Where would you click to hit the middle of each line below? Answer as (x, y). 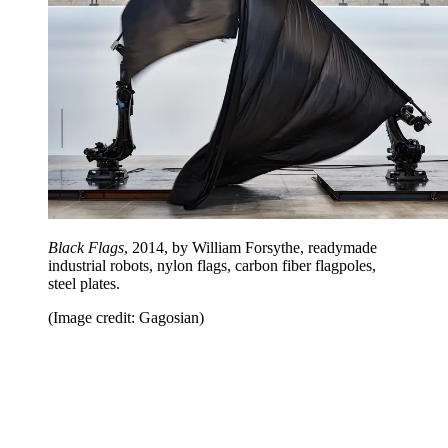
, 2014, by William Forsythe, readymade (250, 247)
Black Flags (86, 247)
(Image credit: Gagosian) (126, 317)
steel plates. (84, 283)
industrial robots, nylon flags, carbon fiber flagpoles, (212, 265)
